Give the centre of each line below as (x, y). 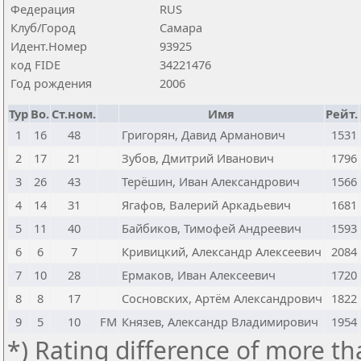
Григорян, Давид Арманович (203, 135)
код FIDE (35, 64)
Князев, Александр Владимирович (220, 322)
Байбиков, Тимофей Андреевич (212, 228)
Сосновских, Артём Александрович (222, 298)
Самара (181, 27)
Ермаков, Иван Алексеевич (199, 275)
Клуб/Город (43, 27)
